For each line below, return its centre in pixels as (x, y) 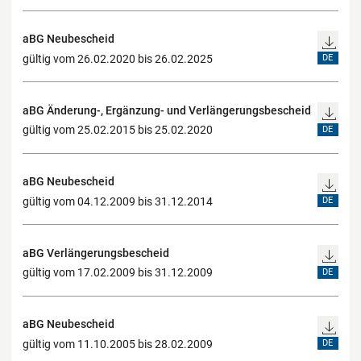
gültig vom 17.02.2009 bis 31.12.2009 (118, 273)
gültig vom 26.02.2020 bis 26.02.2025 (118, 58)
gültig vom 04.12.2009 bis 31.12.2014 (118, 201)
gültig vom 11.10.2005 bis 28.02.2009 (118, 344)
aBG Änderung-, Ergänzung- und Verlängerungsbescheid (167, 110)
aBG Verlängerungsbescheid (96, 253)
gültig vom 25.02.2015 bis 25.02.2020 (118, 130)
